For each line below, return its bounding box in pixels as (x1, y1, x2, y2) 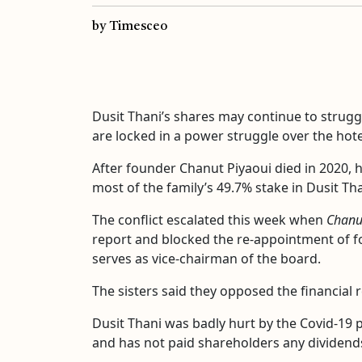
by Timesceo (92, 19, 167, 33)
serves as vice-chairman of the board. (92, 249, 321, 267)
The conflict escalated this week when (92, 210, 326, 229)
